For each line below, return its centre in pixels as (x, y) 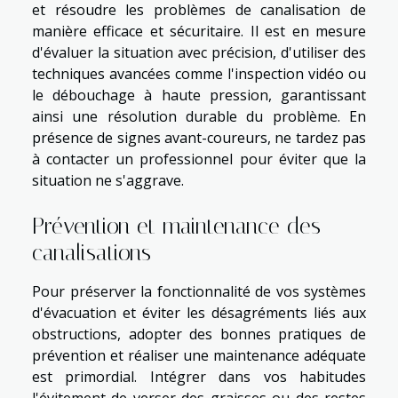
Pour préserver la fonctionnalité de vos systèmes (199, 291)
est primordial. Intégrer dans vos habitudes (199, 376)
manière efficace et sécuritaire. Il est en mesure (199, 31)
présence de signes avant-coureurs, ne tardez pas (199, 137)
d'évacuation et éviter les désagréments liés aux (199, 312)
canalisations (92, 252)
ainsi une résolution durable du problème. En (199, 116)
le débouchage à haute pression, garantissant (199, 95)
